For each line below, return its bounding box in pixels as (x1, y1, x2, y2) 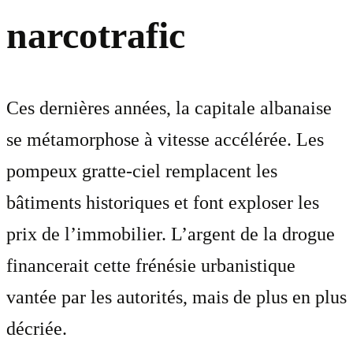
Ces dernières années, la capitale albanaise (6, 98, 332, 119)
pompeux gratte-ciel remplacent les (6, 161, 277, 182)
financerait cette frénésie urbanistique (6, 255, 295, 277)
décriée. (6, 318, 67, 340)
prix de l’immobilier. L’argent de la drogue (6, 224, 335, 245)
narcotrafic (6, 14, 185, 57)
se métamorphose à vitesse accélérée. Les (6, 129, 324, 150)
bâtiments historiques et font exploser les (6, 192, 319, 214)
